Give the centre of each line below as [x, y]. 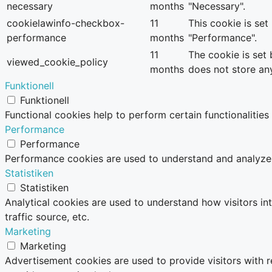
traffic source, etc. [47, 216]
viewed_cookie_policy [57, 62]
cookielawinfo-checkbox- [66, 23]
